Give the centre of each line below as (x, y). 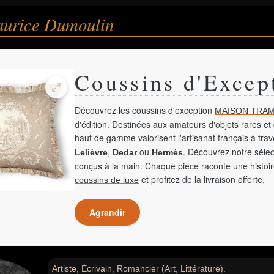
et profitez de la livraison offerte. (202, 179)
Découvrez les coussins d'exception (145, 110)
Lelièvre (91, 152)
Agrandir (107, 212)
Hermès (167, 152)
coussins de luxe (107, 180)
